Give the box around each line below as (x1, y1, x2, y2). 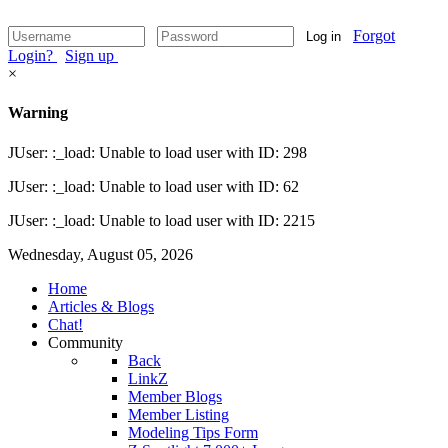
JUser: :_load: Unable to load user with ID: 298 (8, 143, 307, 161)
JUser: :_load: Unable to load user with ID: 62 (8, 177, 299, 195)
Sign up (65, 47, 118, 64)
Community (48, 333, 123, 351)
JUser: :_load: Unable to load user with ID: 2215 (8, 211, 315, 229)
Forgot (353, 27, 395, 44)
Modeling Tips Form (128, 423, 258, 441)
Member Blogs (128, 387, 222, 405)
